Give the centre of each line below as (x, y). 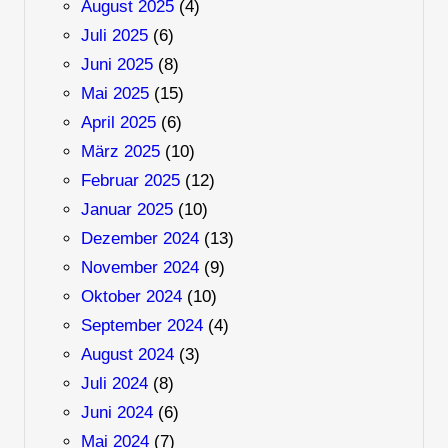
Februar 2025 (130, 181)
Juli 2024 (114, 384)
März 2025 (120, 152)
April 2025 (118, 123)
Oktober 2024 (131, 297)
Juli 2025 (114, 36)
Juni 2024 (116, 413)
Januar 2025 (126, 210)
